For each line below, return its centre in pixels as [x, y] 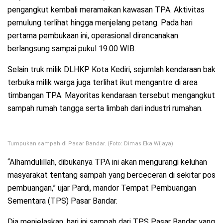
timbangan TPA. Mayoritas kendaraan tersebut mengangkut [111, 95]
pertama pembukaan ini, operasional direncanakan [93, 35]
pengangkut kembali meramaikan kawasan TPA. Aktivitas [106, 9]
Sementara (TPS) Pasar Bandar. [62, 201]
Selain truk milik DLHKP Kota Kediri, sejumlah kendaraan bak [111, 69]
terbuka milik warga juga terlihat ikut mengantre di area [103, 82]
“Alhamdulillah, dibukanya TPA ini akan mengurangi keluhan [107, 162]
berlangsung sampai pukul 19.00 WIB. [72, 48]
